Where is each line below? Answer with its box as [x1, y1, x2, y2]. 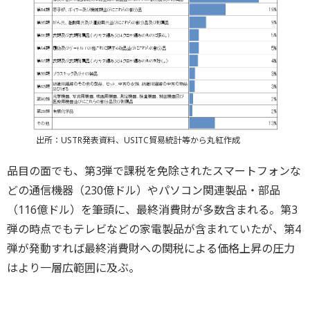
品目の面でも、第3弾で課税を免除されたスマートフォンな [7, 163, 301, 179]
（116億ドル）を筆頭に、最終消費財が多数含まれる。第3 [7, 202, 298, 218]
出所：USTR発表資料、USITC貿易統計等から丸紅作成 [35, 134, 240, 147]
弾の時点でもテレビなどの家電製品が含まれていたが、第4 [7, 221, 301, 237]
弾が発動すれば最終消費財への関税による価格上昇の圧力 [7, 241, 295, 257]
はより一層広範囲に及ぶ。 [7, 260, 140, 276]
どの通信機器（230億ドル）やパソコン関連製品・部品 [7, 183, 280, 199]
